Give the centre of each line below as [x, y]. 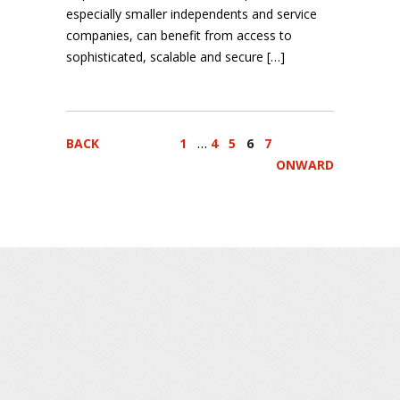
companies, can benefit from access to [179, 35]
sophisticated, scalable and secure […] [175, 57]
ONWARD [305, 165]
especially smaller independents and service [192, 14]
